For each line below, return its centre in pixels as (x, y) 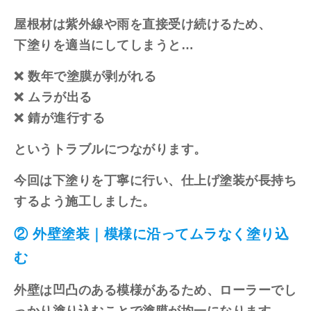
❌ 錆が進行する (59, 118)
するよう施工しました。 (85, 201)
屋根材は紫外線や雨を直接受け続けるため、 (142, 24)
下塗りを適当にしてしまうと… (104, 45)
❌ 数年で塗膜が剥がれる (85, 76)
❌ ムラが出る (53, 97)
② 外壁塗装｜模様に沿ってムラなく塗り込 (151, 234)
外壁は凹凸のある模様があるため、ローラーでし (155, 290)
